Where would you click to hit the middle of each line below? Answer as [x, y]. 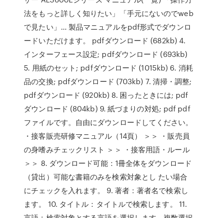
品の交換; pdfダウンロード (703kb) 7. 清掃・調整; [108, 81]
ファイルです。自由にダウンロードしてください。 [109, 122]
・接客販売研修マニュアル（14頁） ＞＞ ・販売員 [107, 136]
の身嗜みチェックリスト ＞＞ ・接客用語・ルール [107, 149]
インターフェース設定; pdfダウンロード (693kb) [106, 54]
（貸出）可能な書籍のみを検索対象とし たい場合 [106, 177]
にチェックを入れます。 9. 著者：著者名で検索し [106, 190]
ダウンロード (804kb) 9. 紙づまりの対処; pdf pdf [107, 109]
